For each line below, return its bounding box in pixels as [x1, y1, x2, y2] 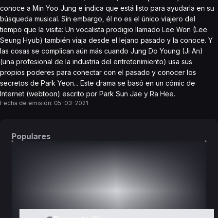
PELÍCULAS [137, 159, 177, 167]
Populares [12, 131, 51, 141]
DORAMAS [42, 159, 80, 167]
